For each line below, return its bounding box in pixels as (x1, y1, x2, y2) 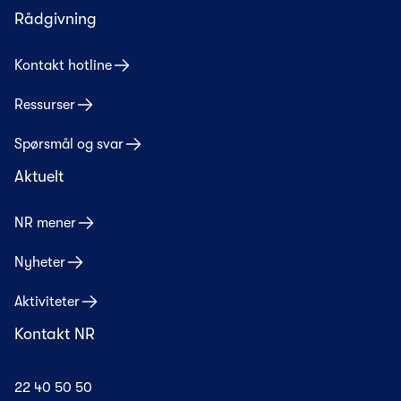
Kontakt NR (14, 325, 95, 344)
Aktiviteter (14, 294, 80, 311)
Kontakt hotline (14, 57, 112, 74)
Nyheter (14, 254, 65, 271)
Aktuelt (14, 167, 64, 186)
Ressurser (14, 97, 75, 114)
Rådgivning (14, 10, 97, 29)
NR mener (14, 215, 76, 232)
